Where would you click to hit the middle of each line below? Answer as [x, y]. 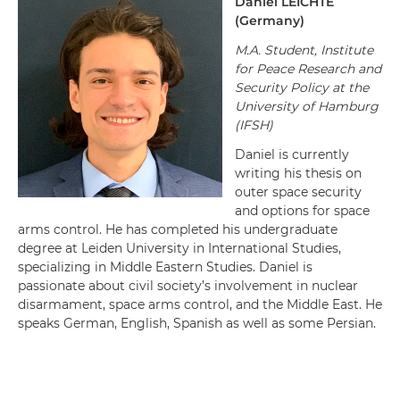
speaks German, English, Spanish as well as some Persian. [197, 323]
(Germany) [270, 21]
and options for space [302, 211]
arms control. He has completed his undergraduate [178, 229]
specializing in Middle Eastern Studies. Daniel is [165, 267]
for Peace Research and [308, 69]
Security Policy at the [302, 87]
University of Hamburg [307, 106]
